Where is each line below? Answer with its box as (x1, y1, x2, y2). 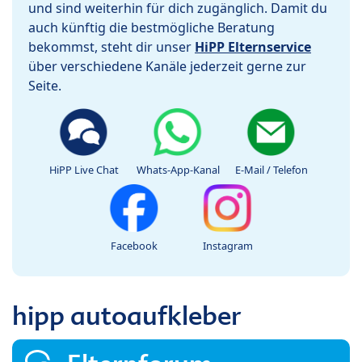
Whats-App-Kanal (136, 162, 220, 178)
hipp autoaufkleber (12, 299, 242, 333)
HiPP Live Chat (49, 162, 119, 178)
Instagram (203, 238, 253, 254)
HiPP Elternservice (195, 38, 311, 57)
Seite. (28, 77, 61, 95)
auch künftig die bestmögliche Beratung (28, 19, 275, 37)
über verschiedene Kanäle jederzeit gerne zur (28, 57, 306, 76)
